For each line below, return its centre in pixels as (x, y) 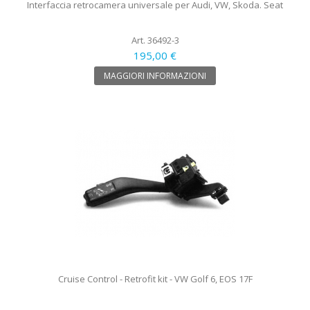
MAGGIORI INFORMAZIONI (155, 75)
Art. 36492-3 (155, 40)
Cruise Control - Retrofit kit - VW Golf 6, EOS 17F (155, 279)
